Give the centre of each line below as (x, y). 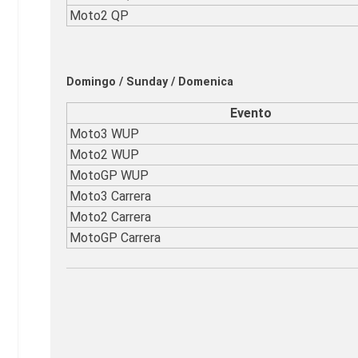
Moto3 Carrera (110, 196)
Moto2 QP (99, 15)
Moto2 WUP (104, 154)
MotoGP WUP (109, 175)
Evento (251, 113)
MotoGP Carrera (115, 237)
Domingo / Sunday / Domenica (150, 82)
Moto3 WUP (104, 133)
